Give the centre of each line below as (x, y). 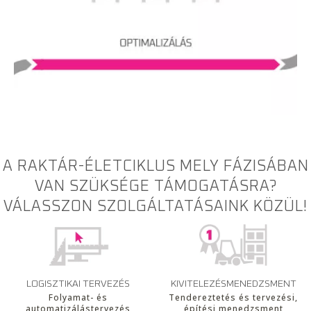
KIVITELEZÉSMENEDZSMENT (233, 284)
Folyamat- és (78, 298)
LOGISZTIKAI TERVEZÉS (78, 284)
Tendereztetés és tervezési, (233, 298)
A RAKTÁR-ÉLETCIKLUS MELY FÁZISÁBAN (155, 166)
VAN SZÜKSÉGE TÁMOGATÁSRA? (155, 186)
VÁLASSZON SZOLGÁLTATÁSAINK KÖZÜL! (155, 207)
